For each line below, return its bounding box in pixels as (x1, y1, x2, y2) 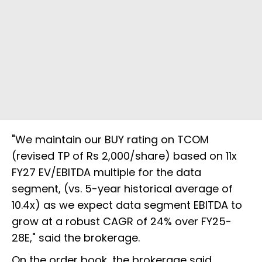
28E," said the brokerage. (12, 230, 146, 245)
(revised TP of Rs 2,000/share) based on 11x (12, 148, 237, 163)
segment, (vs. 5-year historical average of (12, 181, 233, 196)
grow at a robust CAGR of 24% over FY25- (12, 213, 232, 229)
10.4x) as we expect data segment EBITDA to (12, 197, 242, 212)
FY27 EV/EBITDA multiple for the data (12, 164, 201, 180)
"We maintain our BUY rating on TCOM (12, 132, 209, 147)
